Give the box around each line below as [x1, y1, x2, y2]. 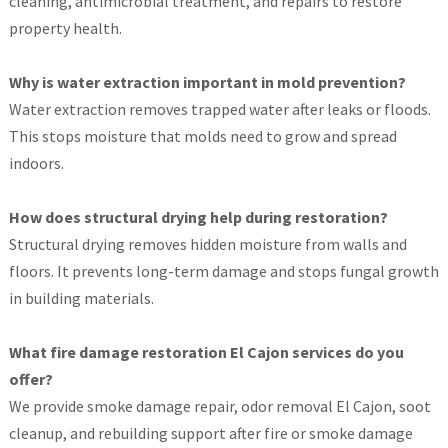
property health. [8, 18, 122, 39]
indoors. [8, 153, 64, 174]
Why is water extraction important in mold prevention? [8, 72, 406, 93]
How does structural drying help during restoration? [8, 207, 388, 228]
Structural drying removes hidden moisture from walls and [8, 234, 407, 255]
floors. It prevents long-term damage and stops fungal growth [8, 261, 439, 282]
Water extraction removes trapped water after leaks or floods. [8, 99, 431, 120]
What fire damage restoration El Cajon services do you [8, 342, 404, 363]
